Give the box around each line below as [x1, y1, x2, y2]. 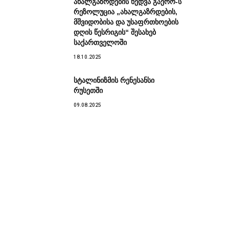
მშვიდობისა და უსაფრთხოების [74, 17, 178, 26]
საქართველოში [74, 38, 127, 47]
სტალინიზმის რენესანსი [74, 76, 154, 84]
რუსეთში [74, 86, 103, 95]
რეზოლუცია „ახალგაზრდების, [74, 7, 177, 16]
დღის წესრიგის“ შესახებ [74, 28, 156, 36]
